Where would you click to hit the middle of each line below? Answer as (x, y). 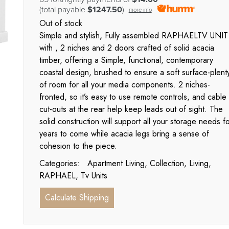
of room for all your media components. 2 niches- (124, 85)
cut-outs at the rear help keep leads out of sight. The (131, 109)
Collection (167, 164)
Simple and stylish (69, 36)
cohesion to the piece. (78, 146)
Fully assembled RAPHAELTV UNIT (165, 36)
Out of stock (61, 24)
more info (140, 10)
